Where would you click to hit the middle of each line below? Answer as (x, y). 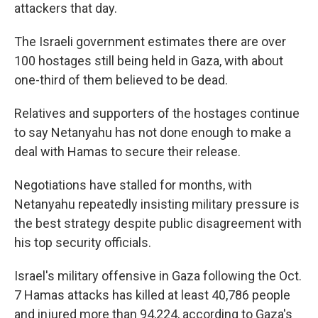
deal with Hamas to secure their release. (127, 152)
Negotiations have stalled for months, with (133, 185)
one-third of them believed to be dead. (121, 80)
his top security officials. (83, 242)
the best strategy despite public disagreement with (158, 223)
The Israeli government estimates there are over (150, 42)
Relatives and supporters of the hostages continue (157, 113)
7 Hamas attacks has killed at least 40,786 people (152, 295)
